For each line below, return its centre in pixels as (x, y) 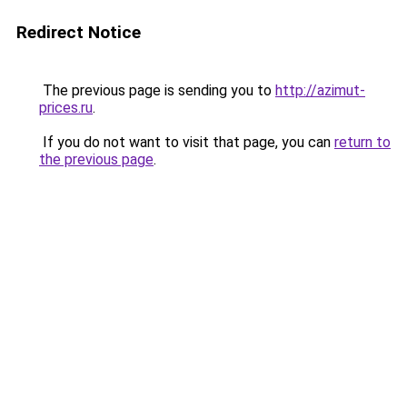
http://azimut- (320, 90)
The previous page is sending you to (157, 90)
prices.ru (66, 108)
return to (362, 142)
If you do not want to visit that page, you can (187, 142)
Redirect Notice (79, 32)
